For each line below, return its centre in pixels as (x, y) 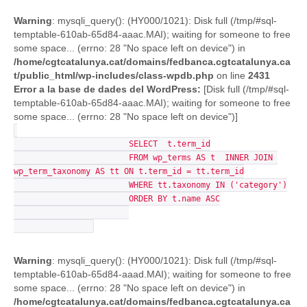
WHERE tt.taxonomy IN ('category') (71, 185)
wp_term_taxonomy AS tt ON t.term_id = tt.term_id (129, 171)
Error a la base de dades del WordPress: (107, 89)
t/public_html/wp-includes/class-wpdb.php (114, 75)
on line (231, 75)
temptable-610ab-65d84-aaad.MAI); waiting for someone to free (152, 274)
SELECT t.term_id (71, 144)
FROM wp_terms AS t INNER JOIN (71, 158)
